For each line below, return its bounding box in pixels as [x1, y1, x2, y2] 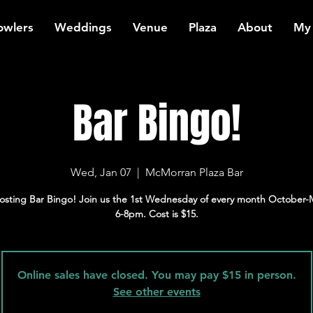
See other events [112, 285, 201, 298]
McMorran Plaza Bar [145, 166, 243, 179]
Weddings [54, 20, 112, 34]
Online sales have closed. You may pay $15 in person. [17, 268, 296, 282]
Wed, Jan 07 [70, 166, 131, 179]
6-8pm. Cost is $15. [115, 208, 198, 220]
